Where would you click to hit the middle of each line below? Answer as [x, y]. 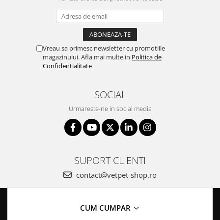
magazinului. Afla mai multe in [87, 57]
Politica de [147, 57]
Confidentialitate [67, 66]
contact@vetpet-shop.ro [115, 175]
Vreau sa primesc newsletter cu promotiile [104, 48]
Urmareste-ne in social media [110, 109]
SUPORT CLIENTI [110, 160]
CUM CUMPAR [106, 208]
